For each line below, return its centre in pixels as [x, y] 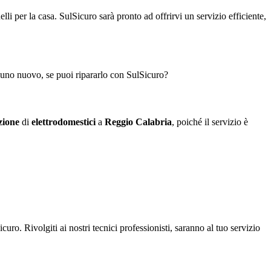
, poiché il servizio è [210, 122]
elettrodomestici [64, 122]
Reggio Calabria [138, 122]
